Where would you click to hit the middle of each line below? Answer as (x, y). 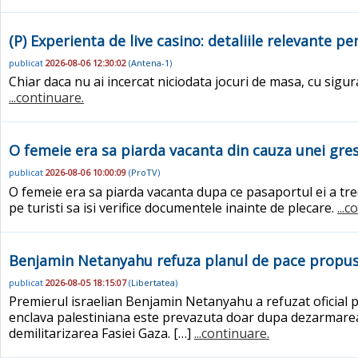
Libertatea (153, 283)
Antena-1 (150, 62)
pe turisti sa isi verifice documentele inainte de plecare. (173, 207)
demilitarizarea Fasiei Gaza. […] (101, 334)
